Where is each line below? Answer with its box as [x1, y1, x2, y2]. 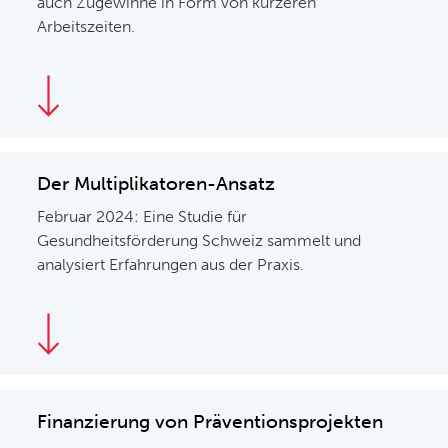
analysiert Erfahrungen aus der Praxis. [37, 255, 305, 274]
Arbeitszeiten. [37, 17, 140, 36]
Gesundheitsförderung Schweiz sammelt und [37, 231, 362, 250]
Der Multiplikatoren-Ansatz [37, 172, 276, 195]
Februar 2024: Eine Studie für [37, 207, 248, 226]
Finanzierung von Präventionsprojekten [37, 410, 384, 433]
